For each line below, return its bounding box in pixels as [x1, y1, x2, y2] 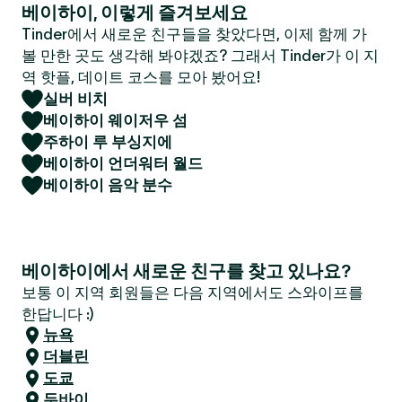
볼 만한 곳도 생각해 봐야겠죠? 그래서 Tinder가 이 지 [22, 47, 379, 65]
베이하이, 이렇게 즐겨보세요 [22, 2, 248, 23]
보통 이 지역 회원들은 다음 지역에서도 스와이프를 [22, 284, 363, 301]
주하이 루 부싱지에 [43, 133, 172, 151]
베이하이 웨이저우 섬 [43, 111, 188, 129]
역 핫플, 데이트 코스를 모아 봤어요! [22, 68, 260, 86]
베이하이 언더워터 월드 [43, 154, 203, 172]
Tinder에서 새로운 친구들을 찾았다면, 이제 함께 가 [22, 25, 367, 43]
